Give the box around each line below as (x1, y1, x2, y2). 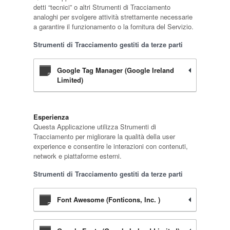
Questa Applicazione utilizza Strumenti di (33, 122, 156, 131)
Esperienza (33, 112, 69, 122)
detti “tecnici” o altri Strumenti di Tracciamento (33, 2, 170, 12)
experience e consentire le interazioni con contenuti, (33, 141, 188, 151)
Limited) (56, 75, 83, 85)
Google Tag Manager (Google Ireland (56, 65, 174, 75)
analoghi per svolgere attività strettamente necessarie (33, 12, 193, 22)
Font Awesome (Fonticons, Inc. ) (56, 195, 160, 204)
